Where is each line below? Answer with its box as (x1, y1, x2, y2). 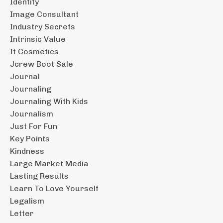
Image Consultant (10, 9, 79, 19)
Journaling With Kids (10, 96, 88, 106)
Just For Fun (10, 121, 57, 131)
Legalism (10, 196, 44, 206)
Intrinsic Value (10, 34, 66, 44)
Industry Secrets (10, 21, 75, 31)
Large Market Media (10, 158, 89, 168)
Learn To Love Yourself (10, 183, 99, 193)
